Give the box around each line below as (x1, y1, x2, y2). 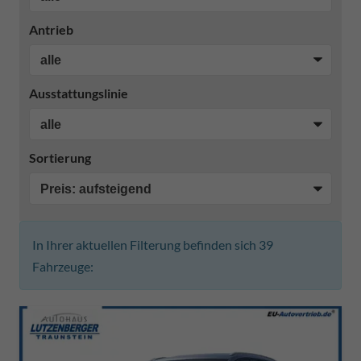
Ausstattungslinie (29, 85, 128, 102)
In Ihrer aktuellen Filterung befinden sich (32, 236, 259, 252)
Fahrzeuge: (32, 258, 93, 274)
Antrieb (29, 21, 73, 37)
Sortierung (29, 149, 91, 165)
